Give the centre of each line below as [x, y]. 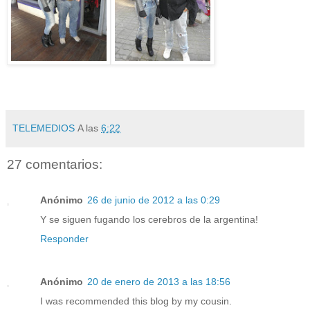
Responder [64, 239]
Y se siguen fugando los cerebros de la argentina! [149, 220]
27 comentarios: [55, 164]
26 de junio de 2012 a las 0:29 [154, 200]
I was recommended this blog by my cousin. [136, 301]
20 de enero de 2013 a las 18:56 [159, 282]
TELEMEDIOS [44, 128]
